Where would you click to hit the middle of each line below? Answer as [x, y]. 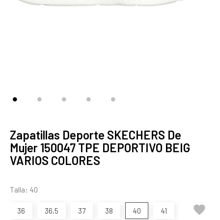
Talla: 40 [24, 190]
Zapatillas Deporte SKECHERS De [96, 135]
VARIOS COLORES [55, 160]
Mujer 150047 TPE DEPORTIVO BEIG [100, 148]
